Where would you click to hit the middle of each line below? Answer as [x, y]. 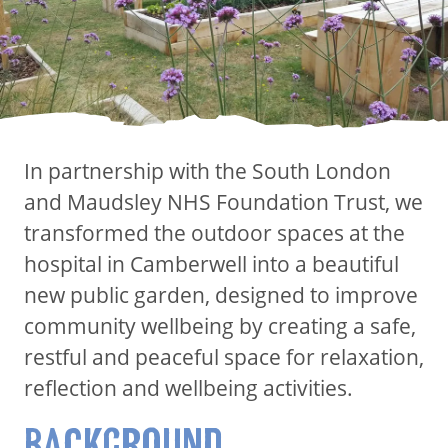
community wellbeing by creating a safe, [220, 325]
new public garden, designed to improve [221, 294]
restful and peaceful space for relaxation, [224, 356]
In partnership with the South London [207, 170]
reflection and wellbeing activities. [191, 387]
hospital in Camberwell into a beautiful [211, 263]
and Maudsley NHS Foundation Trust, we [223, 201]
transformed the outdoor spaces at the [214, 232]
